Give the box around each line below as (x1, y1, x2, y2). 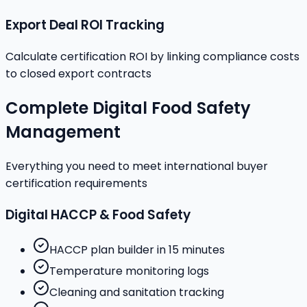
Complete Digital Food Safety (5, 96, 251, 119)
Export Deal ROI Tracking (5, 16, 164, 35)
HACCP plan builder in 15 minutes (49, 242, 225, 258)
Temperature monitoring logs (49, 263, 209, 280)
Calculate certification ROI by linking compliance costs (5, 49, 299, 65)
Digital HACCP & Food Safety (5, 205, 191, 224)
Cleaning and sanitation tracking (49, 284, 224, 301)
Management (5, 120, 121, 143)
